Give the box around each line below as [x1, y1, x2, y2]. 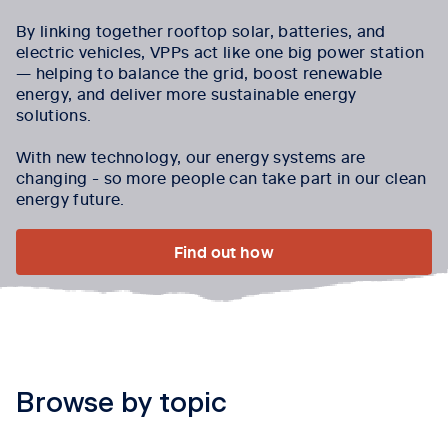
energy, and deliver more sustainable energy [16, 81, 357, 104]
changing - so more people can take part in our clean [16, 165, 427, 188]
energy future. [16, 186, 125, 209]
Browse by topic [16, 389, 227, 418]
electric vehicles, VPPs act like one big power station [16, 39, 425, 62]
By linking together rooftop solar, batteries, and [16, 18, 386, 41]
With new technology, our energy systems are [16, 144, 366, 167]
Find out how [174, 239, 274, 262]
